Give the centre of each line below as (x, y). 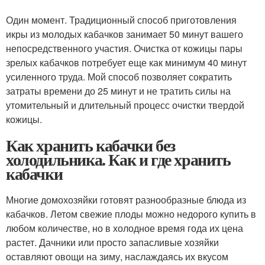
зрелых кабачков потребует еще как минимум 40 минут (126, 63)
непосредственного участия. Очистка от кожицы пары (124, 49)
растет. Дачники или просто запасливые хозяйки (112, 243)
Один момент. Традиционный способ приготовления (121, 20)
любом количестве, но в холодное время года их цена (125, 228)
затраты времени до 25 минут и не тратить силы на (118, 91)
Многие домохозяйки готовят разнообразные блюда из (126, 200)
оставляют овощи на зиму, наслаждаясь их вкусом (117, 257)
